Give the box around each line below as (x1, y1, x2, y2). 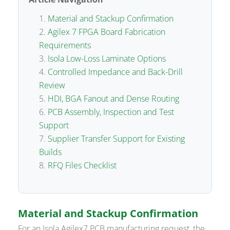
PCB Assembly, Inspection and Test (48, 106, 175, 118)
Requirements (39, 40, 91, 51)
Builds (39, 146, 62, 158)
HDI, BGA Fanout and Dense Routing (48, 93, 180, 105)
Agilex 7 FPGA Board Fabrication (48, 26, 166, 38)
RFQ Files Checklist (48, 160, 117, 171)
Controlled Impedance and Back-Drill (48, 66, 183, 78)
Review (39, 80, 66, 91)
